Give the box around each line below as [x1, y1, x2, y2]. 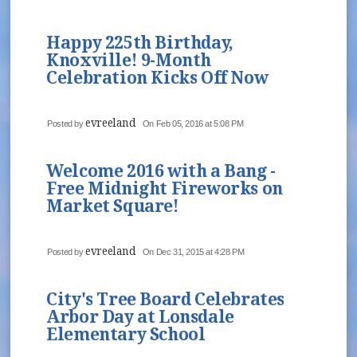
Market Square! [46, 196, 179, 217]
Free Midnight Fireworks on [46, 178, 283, 199]
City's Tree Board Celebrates [46, 289, 284, 310]
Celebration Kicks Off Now [46, 68, 269, 88]
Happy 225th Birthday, [46, 33, 233, 53]
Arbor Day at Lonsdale [46, 307, 234, 328]
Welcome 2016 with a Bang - [46, 161, 276, 182]
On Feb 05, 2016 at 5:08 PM [142, 119, 244, 129]
